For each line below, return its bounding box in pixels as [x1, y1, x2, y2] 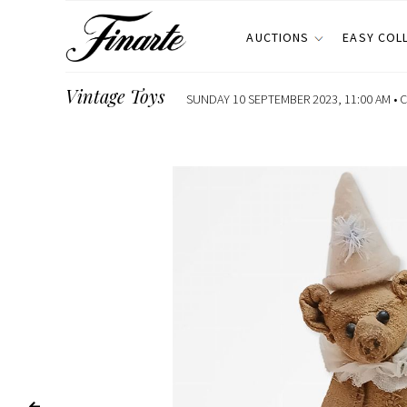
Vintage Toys [65, 84, 165, 108]
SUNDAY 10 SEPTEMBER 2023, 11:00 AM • [186, 91, 400, 107]
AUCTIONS [246, 29, 310, 45]
